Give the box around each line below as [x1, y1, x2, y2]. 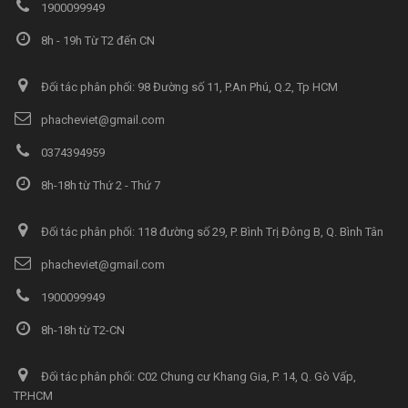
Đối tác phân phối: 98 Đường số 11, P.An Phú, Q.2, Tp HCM [38, 79, 338, 94]
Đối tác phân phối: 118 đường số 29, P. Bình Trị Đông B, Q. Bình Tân [38, 224, 383, 239]
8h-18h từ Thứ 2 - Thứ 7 [38, 178, 160, 192]
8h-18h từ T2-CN [38, 322, 125, 337]
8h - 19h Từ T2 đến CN [38, 33, 155, 47]
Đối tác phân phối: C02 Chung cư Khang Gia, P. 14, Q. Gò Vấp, [38, 369, 356, 383]
